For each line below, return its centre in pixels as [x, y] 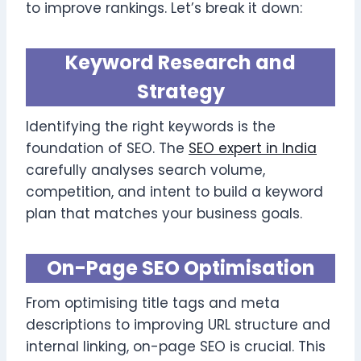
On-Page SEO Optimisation [180, 268]
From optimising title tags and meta [153, 303]
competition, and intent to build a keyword [174, 191]
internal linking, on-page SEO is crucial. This [176, 346]
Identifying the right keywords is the [151, 126]
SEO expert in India [253, 148]
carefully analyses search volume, [145, 170]
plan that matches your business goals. [164, 213]
